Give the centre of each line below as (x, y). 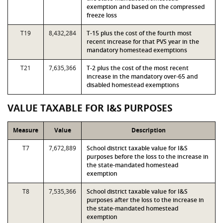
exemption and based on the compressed (146, 7)
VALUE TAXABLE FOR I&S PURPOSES (90, 108)
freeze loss (102, 15)
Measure (26, 130)
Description (148, 130)
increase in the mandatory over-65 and (142, 76)
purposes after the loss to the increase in (145, 200)
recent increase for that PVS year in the (143, 42)
